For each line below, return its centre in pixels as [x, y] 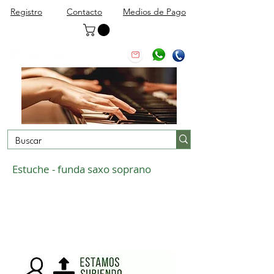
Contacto [84, 12]
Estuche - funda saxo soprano [82, 169]
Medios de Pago [154, 12]
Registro [26, 12]
